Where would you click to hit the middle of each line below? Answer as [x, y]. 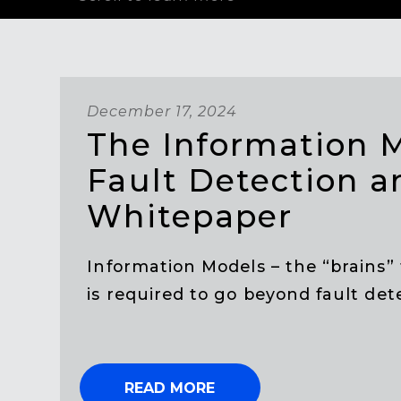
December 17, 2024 [162, 112]
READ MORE [170, 388]
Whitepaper [190, 217]
